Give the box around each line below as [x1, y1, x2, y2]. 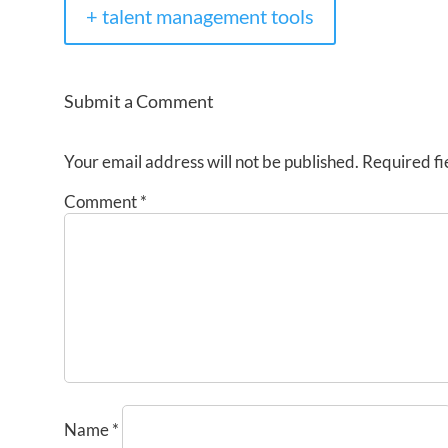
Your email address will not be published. [63, 150, 359, 172]
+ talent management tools [85, 4, 314, 29]
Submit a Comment [63, 89, 214, 112]
